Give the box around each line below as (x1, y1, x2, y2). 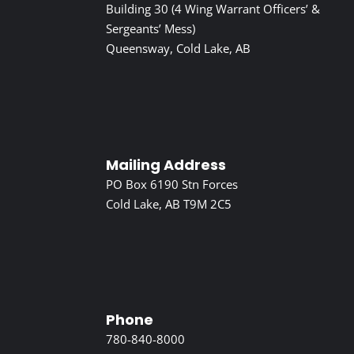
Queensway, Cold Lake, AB (106, 40, 251, 57)
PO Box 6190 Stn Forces (106, 175, 239, 192)
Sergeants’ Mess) (106, 21, 196, 37)
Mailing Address (106, 154, 227, 175)
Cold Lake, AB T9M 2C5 (106, 195, 232, 212)
